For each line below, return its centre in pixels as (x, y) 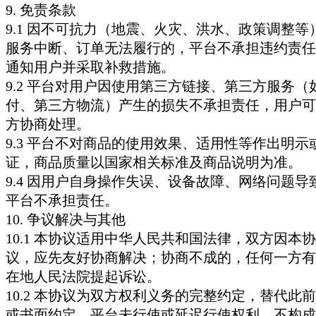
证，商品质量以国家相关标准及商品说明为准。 (154, 162)
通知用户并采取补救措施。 (90, 67)
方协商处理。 (48, 124)
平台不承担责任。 (62, 200)
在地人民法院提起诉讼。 (83, 276)
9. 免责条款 (41, 10)
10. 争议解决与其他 (66, 219)
